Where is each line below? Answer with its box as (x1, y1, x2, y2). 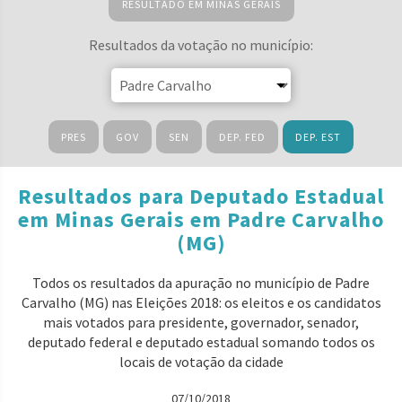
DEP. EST (295, 130, 341, 144)
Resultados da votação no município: (89, 36, 313, 54)
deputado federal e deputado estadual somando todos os (27, 333, 375, 351)
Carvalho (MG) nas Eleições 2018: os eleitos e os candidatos (21, 293, 381, 311)
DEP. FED (219, 130, 266, 144)
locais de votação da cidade (118, 353, 284, 371)
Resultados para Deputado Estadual (18, 182, 384, 210)
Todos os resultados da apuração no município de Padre (32, 274, 370, 292)
